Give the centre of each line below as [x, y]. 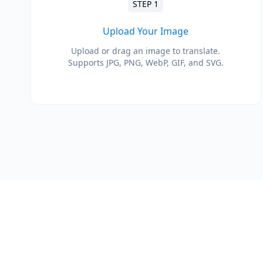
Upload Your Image [146, 31]
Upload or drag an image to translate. [146, 51]
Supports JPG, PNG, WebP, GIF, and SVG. [146, 63]
